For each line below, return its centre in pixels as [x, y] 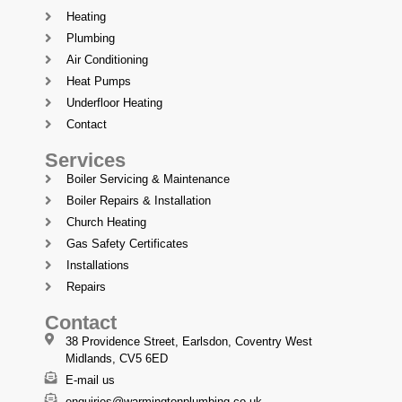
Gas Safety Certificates [127, 244]
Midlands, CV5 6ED [116, 359]
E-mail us [90, 380]
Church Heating [106, 223]
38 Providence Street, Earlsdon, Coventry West [188, 342]
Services [85, 161]
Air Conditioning [107, 60]
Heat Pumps [98, 82]
